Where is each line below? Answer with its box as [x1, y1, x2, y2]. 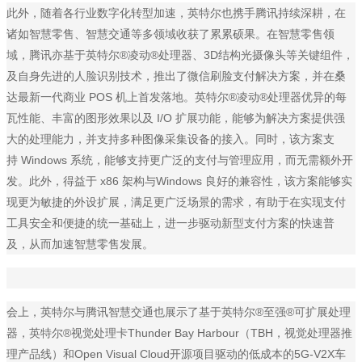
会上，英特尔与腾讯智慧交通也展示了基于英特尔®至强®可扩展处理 [6, 305, 351, 319]
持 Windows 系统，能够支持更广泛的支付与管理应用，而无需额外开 [6, 154, 353, 167]
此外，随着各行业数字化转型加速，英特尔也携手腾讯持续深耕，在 [6, 6, 346, 20]
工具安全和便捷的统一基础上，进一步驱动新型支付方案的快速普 [6, 217, 335, 230]
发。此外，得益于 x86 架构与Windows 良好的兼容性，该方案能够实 [6, 175, 352, 188]
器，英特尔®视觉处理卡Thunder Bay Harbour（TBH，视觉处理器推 [6, 326, 352, 340]
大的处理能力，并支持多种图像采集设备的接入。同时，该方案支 [6, 133, 335, 146]
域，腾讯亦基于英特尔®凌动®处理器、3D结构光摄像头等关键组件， [6, 48, 354, 62]
